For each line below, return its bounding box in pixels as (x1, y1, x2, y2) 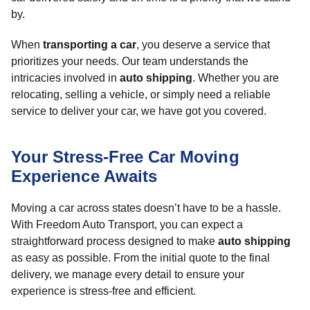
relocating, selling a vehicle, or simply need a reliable (11, 89, 271, 100)
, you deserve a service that (136, 39, 270, 51)
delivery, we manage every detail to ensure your (11, 268, 244, 280)
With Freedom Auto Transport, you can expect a (11, 219, 243, 230)
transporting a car (43, 39, 136, 51)
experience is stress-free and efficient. (11, 285, 196, 297)
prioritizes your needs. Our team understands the (11, 55, 248, 67)
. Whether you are (192, 72, 279, 84)
